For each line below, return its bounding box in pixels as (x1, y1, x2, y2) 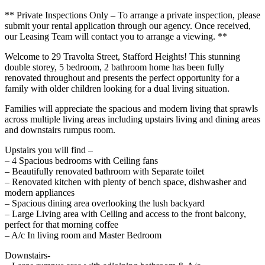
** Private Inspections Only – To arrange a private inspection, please (5, 10, 260, 20)
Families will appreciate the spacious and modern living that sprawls (5, 104, 258, 114)
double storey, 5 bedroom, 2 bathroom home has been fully (5, 62, 224, 72)
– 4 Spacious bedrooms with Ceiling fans (5, 156, 158, 166)
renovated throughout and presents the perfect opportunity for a (5, 73, 240, 83)
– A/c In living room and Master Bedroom (5, 230, 161, 240)
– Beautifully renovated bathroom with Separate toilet (5, 166, 204, 176)
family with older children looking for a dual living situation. (5, 83, 230, 93)
